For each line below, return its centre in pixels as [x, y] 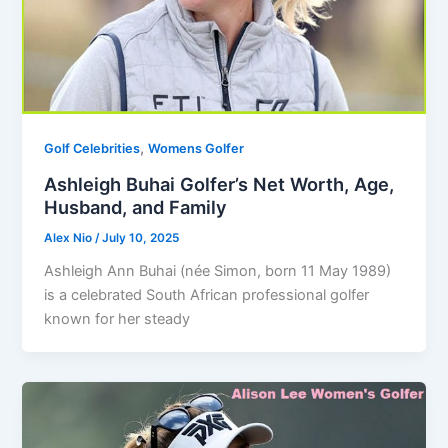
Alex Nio [70, 237]
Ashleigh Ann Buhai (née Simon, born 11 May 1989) [218, 270]
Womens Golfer [196, 149]
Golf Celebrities [92, 149]
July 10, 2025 [141, 237]
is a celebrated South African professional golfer [207, 294]
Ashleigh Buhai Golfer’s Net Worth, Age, [219, 183]
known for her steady [117, 318]
